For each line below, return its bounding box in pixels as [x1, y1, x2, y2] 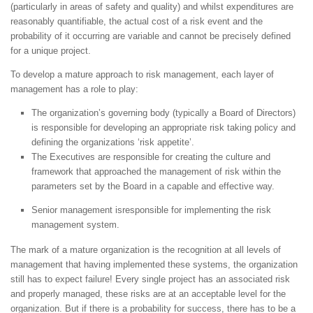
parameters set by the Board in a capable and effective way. [31, 181, 275, 192]
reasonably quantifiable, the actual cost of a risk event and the [10, 15, 263, 27]
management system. [31, 219, 119, 231]
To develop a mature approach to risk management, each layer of [10, 68, 274, 80]
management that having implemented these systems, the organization [10, 259, 298, 270]
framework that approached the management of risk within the [31, 166, 281, 177]
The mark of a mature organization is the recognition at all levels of [10, 245, 281, 256]
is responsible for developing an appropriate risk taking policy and [31, 122, 296, 133]
